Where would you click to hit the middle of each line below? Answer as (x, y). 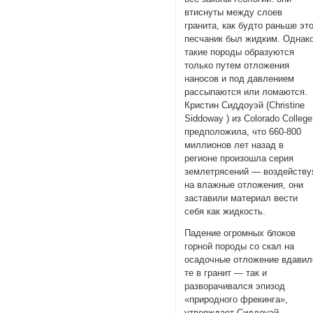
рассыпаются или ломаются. (246, 92)
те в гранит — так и (226, 273)
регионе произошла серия (239, 158)
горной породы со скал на (240, 247)
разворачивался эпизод (235, 286)
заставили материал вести (241, 198)
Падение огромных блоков (240, 233)
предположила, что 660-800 (243, 131)
